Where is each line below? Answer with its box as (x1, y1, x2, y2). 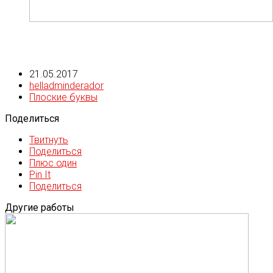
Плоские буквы (29, 91, 97, 104)
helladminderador (29, 80, 104, 92)
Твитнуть (29, 134, 68, 146)
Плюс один (29, 157, 77, 169)
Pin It (29, 169, 51, 181)
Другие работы (5, 202, 74, 214)
